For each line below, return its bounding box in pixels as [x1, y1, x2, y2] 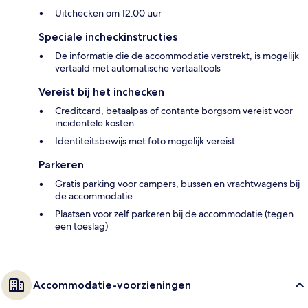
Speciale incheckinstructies [38, 30, 177, 44]
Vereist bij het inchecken [38, 85, 164, 99]
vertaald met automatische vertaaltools [55, 62, 221, 75]
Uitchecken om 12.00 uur [55, 7, 162, 20]
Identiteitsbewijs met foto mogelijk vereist [55, 135, 235, 148]
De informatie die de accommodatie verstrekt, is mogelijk [55, 49, 299, 63]
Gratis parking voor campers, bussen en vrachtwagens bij [55, 177, 300, 190]
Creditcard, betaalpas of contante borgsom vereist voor [55, 104, 293, 118]
